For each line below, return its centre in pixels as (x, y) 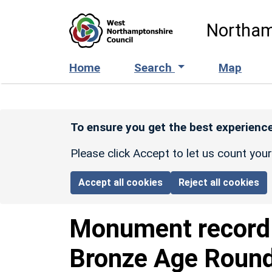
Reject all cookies (219, 182)
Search (155, 67)
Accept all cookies (121, 182)
